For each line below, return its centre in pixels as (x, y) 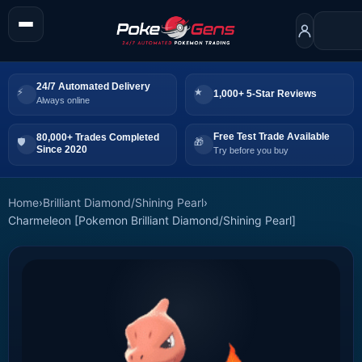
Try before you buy (251, 151)
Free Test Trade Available (271, 137)
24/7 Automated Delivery (93, 87)
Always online (63, 101)
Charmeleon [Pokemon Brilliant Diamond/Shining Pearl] (152, 220)
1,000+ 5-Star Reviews (265, 93)
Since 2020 (62, 150)
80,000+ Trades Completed (98, 138)
